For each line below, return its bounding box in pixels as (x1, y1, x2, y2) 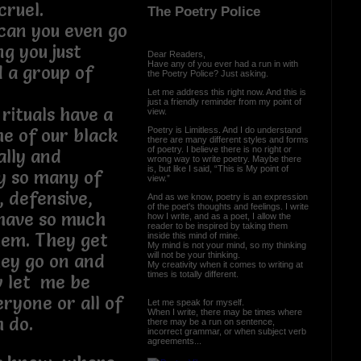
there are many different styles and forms (147, 134, 309, 144)
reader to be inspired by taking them (147, 220, 288, 230)
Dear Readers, (147, 48, 210, 59)
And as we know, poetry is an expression (147, 191, 308, 201)
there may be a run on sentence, (147, 316, 275, 326)
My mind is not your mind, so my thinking (147, 239, 306, 250)
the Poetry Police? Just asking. (147, 68, 268, 78)
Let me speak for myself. (147, 297, 249, 307)
